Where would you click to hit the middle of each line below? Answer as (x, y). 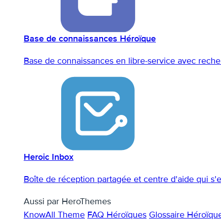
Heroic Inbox (49, 157)
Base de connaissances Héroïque (90, 39)
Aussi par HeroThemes (67, 202)
